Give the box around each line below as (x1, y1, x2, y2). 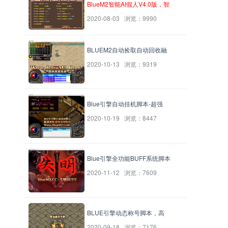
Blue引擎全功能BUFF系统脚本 (87, 154, 170, 163)
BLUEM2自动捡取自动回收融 (87, 45, 167, 54)
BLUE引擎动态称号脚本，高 (87, 208, 164, 217)
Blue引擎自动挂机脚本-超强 (87, 99, 163, 108)
